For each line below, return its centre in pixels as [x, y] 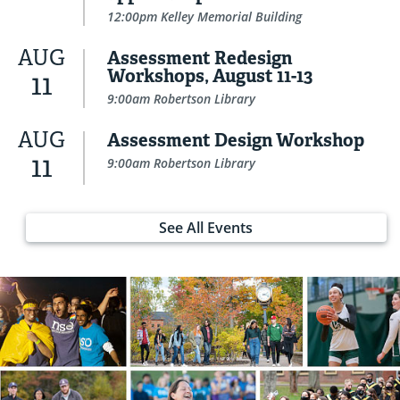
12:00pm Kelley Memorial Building [204, 17]
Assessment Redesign [200, 58]
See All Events [206, 228]
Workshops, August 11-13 [210, 76]
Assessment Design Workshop [236, 141]
